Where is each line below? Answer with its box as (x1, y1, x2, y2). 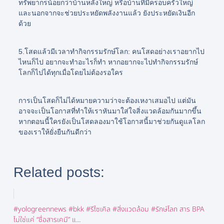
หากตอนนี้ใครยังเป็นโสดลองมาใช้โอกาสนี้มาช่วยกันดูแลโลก (18, 117, 205, 125)
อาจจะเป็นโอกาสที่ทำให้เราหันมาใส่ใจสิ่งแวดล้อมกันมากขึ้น (18, 106, 201, 115)
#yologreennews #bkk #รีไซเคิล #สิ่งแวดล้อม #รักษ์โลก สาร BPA (13, 203, 204, 214)
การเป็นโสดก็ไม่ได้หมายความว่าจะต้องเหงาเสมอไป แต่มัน (18, 96, 196, 104)
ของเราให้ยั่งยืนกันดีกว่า (18, 127, 91, 136)
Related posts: (13, 164, 104, 180)
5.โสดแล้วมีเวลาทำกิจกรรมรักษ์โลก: (18, 47, 130, 55)
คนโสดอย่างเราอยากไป (131, 47, 204, 55)
